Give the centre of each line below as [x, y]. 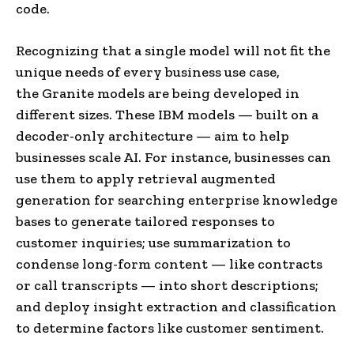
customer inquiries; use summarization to [153, 242]
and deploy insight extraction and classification [176, 306]
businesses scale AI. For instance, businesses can [173, 157]
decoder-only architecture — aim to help [153, 136]
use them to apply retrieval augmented [146, 178]
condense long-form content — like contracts [169, 264]
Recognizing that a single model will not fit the [173, 50]
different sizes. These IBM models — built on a [167, 114]
